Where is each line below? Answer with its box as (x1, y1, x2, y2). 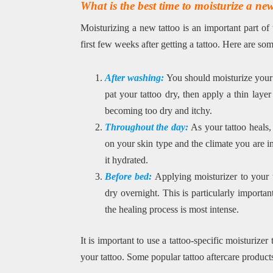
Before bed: (104, 171, 152, 182)
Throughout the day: (104, 121, 191, 132)
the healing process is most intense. (104, 204, 239, 214)
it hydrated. (104, 154, 148, 165)
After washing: (104, 72, 167, 83)
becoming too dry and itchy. (104, 105, 212, 116)
